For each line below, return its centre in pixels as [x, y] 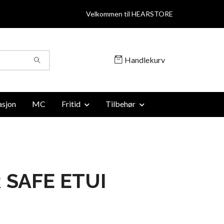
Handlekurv [145, 59]
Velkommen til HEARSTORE [129, 14]
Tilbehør [120, 104]
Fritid [71, 104]
